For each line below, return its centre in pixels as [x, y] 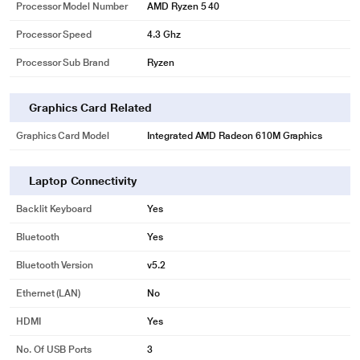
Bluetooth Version [55, 265]
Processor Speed [54, 35]
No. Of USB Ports [54, 350]
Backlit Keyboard [54, 209]
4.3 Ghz [164, 35]
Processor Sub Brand [63, 63]
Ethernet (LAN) [49, 293]
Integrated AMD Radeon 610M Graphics [235, 136]
